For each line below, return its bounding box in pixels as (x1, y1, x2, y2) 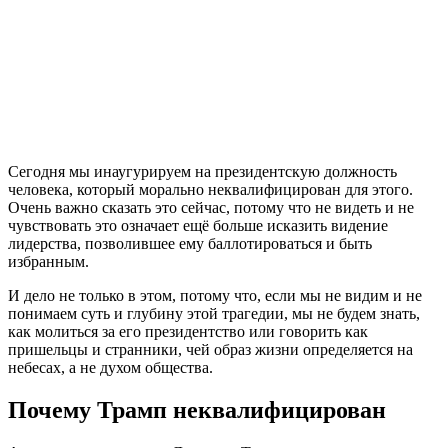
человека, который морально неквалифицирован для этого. (8, 180, 413, 198)
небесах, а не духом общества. (8, 358, 213, 376)
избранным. (8, 252, 89, 270)
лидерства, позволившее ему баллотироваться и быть (8, 234, 372, 252)
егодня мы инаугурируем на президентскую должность (19, 162, 397, 180)
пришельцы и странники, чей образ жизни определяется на (8, 340, 413, 358)
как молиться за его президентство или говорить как (8, 322, 368, 340)
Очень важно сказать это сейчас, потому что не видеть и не (8, 198, 414, 216)
